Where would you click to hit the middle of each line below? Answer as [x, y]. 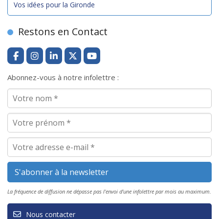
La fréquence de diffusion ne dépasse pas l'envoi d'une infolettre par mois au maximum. [109, 191]
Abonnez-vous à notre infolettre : [63, 77]
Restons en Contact [63, 32]
